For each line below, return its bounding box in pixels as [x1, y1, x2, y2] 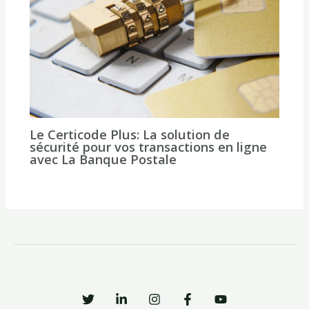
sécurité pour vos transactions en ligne [29, 138, 267, 155]
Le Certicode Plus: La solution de [29, 126, 230, 143]
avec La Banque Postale [29, 150, 177, 168]
